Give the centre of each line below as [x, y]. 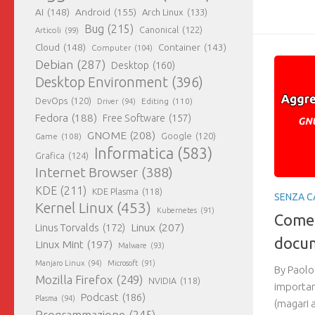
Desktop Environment [102, 82]
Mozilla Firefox [74, 279]
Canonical [159, 30]
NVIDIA [162, 281]
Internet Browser [86, 172]
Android [93, 12]
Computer [111, 47]
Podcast [100, 297]
